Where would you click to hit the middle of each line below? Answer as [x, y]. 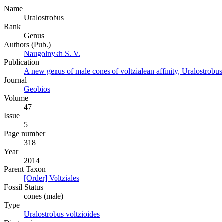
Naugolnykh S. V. [52, 54]
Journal [15, 80]
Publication [22, 62]
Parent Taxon [25, 169]
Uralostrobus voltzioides [62, 214]
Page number [25, 134]
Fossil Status [24, 187]
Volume [16, 98]
